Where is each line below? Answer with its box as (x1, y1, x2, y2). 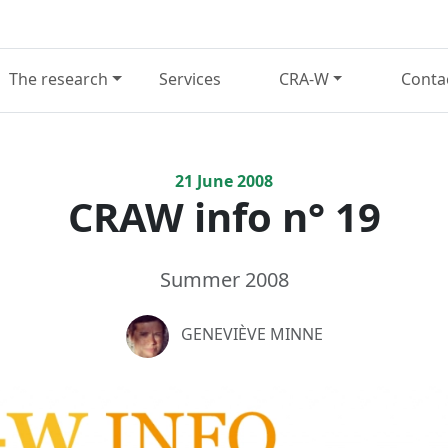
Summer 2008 (159, 265, 289, 293)
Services (158, 68, 221, 91)
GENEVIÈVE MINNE (180, 323, 323, 346)
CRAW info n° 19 (67, 188, 381, 244)
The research (9, 68, 108, 91)
